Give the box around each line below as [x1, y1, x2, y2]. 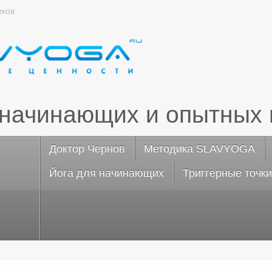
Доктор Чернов [49, 143, 125, 155]
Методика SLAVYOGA [144, 143, 255, 155]
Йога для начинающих [49, 167, 164, 179]
